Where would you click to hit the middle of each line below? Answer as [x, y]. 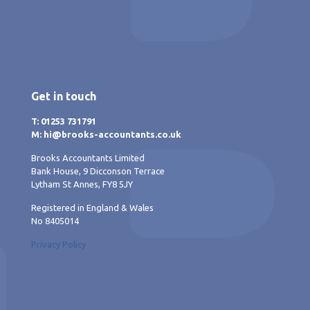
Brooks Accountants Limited [88, 158]
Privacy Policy [58, 245]
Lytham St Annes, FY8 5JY [82, 184]
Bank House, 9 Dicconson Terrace [98, 171]
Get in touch [64, 97]
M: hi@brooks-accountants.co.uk [106, 135]
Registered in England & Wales [92, 208]
